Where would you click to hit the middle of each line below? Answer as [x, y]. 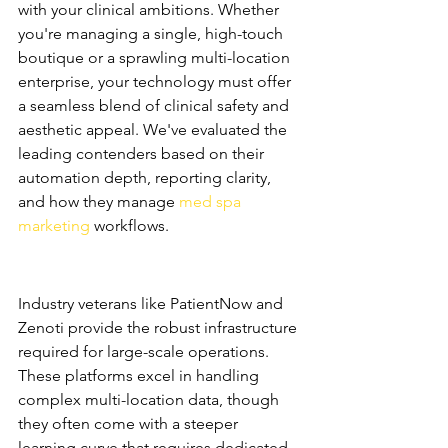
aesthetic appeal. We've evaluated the [154, 129]
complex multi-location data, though [150, 399]
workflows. [129, 225]
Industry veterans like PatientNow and [152, 303]
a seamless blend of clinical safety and [155, 105]
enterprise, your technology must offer [156, 81]
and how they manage [98, 201]
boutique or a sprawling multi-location [156, 57]
